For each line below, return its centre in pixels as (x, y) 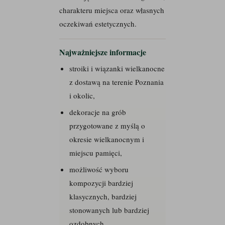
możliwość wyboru (99, 169)
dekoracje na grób (98, 112)
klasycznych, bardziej (103, 196)
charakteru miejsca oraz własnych (112, 10)
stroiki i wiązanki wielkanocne (117, 68)
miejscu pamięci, (96, 152)
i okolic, (82, 95)
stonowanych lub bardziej (109, 210)
